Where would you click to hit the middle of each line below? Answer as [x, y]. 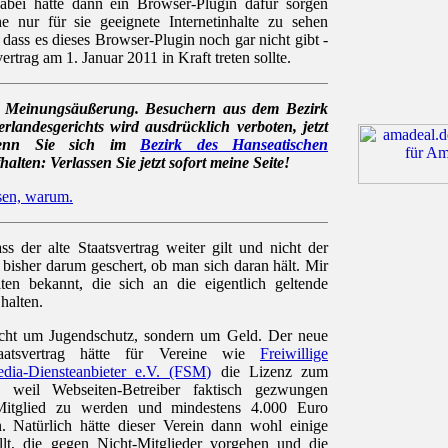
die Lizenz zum [269, 372]
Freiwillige [294, 354]
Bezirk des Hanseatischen [234, 145]
